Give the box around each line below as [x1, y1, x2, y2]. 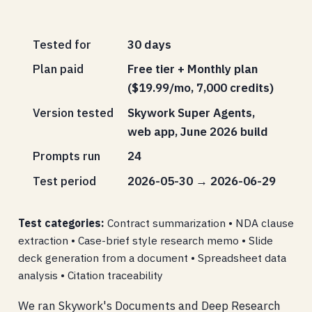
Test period [32, 173, 96, 189]
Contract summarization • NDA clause [104, 215, 294, 230]
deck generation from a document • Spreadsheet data [17, 250, 286, 265]
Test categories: [17, 215, 104, 230]
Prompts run [32, 148, 100, 164]
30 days [127, 36, 172, 52]
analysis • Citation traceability [17, 267, 163, 282]
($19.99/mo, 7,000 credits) [127, 80, 274, 96]
